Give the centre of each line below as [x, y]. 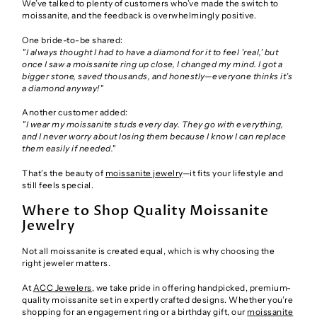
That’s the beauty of [64, 173]
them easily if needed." [69, 149]
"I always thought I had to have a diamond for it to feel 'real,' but [150, 52]
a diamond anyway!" [63, 88]
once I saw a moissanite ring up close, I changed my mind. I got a [152, 64]
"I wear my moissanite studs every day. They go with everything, [153, 125]
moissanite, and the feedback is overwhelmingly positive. [139, 15]
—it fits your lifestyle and [233, 173]
